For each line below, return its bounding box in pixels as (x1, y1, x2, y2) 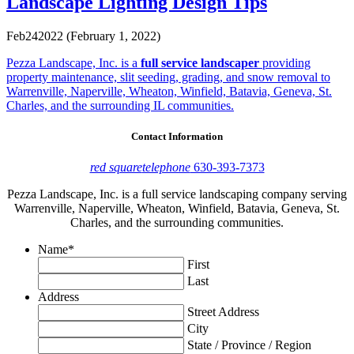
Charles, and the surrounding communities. (70, 215, 284, 229)
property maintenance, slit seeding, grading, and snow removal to (6, 70, 330, 84)
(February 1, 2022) (63, 28, 160, 43)
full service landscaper (141, 55, 259, 70)
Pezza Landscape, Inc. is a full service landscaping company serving (7, 186, 347, 201)
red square (89, 160, 142, 174)
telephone (141, 160, 190, 174)
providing (259, 55, 311, 70)
